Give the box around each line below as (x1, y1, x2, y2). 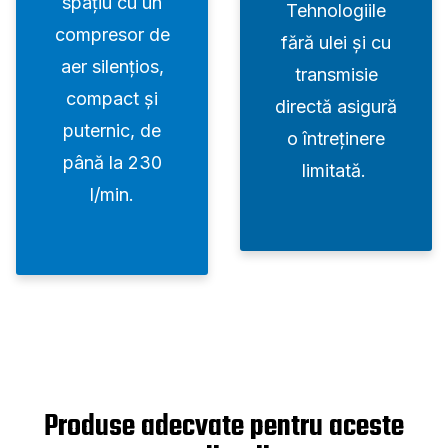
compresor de (54, 24, 170, 46)
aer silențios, (60, 56, 164, 78)
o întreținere (287, 128, 385, 150)
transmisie (294, 64, 378, 86)
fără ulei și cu (281, 32, 391, 54)
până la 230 (62, 152, 162, 174)
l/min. (90, 184, 134, 206)
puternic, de (63, 120, 161, 142)
